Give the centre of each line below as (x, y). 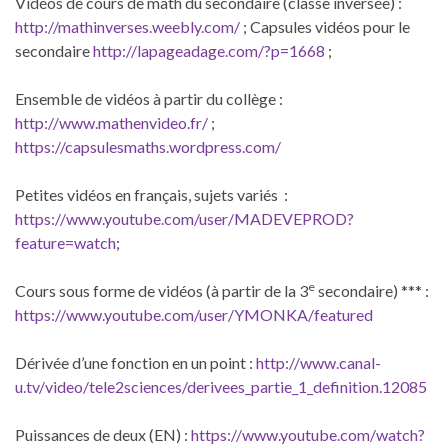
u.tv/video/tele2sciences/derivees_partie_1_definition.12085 (221, 386)
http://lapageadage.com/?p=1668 (209, 50)
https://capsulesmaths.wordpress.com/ (148, 146)
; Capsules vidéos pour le (325, 26)
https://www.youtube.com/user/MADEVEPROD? (184, 218)
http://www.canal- (318, 362)
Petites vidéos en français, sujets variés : (151, 194)
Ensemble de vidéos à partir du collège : (149, 98)
